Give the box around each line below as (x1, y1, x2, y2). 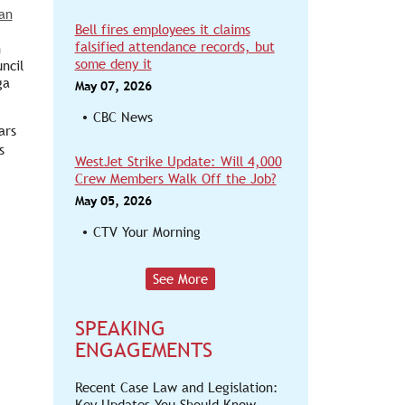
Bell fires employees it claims (74, 22, 250, 37)
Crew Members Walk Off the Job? (74, 171, 277, 186)
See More (153, 271, 209, 287)
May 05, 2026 (74, 193, 152, 208)
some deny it (74, 56, 152, 71)
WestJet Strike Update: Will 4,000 (74, 154, 282, 169)
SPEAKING (74, 316, 165, 340)
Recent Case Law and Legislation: (74, 380, 278, 395)
